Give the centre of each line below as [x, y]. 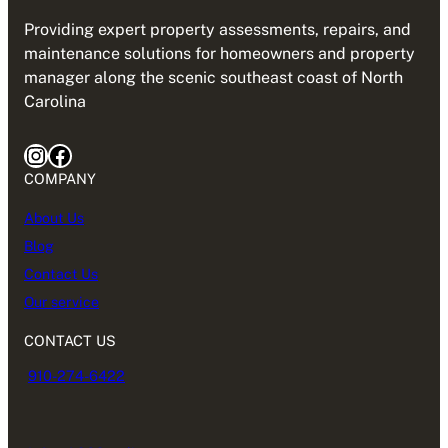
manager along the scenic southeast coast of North [213, 78]
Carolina [55, 102]
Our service [61, 301]
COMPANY [60, 179]
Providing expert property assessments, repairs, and [217, 30]
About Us [54, 217]
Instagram [33, 154]
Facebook [53, 154]
